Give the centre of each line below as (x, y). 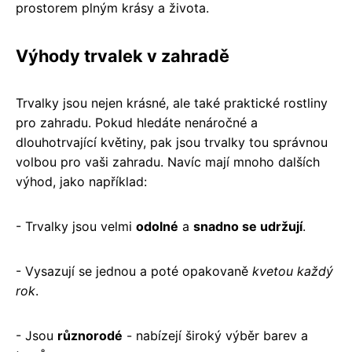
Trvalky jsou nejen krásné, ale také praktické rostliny (172, 103)
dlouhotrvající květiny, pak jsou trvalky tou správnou (172, 142)
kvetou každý (293, 271)
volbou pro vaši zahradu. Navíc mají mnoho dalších (168, 161)
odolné (157, 226)
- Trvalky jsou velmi (76, 226)
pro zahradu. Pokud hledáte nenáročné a (137, 122)
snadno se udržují (248, 226)
